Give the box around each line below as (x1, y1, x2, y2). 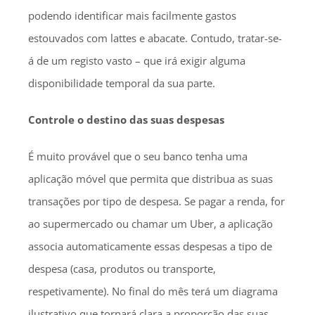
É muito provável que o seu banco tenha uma (28, 149, 247, 163)
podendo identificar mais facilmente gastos (28, 8, 236, 22)
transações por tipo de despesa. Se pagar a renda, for (28, 194, 285, 208)
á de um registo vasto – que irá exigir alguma (28, 53, 245, 67)
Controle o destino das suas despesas (28, 112, 224, 127)
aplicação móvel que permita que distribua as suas (28, 172, 273, 186)
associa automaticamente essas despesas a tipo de (28, 239, 272, 253)
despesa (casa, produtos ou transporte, (28, 262, 216, 276)
